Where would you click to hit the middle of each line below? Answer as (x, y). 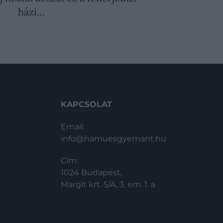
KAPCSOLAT (86, 105)
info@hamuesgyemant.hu (113, 139)
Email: (73, 127)
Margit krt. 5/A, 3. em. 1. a (108, 185)
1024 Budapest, (91, 173)
